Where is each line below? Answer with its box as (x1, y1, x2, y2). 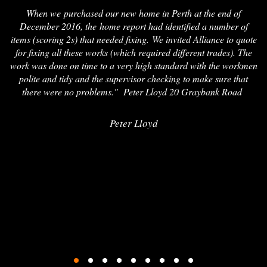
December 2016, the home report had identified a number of (19, 19, 248, 32)
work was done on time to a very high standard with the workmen (10, 58, 257, 72)
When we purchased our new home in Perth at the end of (26, 6, 241, 19)
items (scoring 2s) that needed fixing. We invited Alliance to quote (10, 32, 257, 45)
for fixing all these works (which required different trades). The (15, 45, 252, 58)
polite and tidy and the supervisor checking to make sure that (19, 72, 248, 85)
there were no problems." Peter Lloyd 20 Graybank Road (22, 85, 245, 98)
